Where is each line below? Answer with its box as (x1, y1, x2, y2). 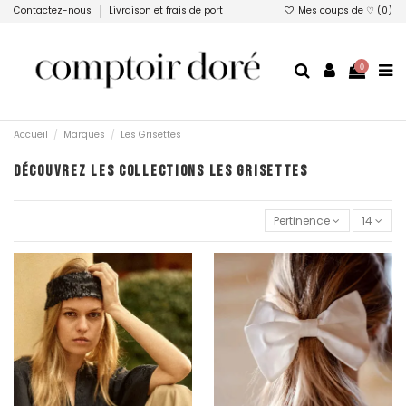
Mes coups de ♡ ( (295, 4, 382, 18)
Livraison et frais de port (109, 4, 223, 18)
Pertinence (274, 212, 331, 228)
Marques (63, 128, 106, 142)
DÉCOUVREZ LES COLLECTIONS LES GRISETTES (14, 161, 308, 180)
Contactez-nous (14, 4, 94, 18)
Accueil (14, 128, 48, 142)
